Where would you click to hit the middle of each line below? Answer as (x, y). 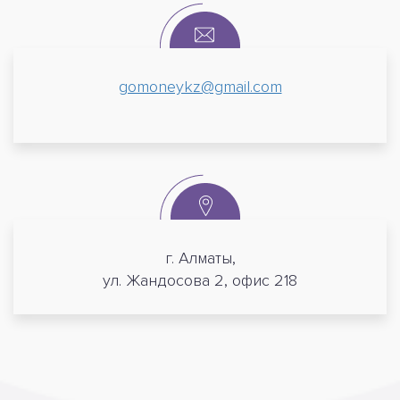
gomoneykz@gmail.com (200, 87)
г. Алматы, (200, 258)
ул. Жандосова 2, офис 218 (200, 280)
